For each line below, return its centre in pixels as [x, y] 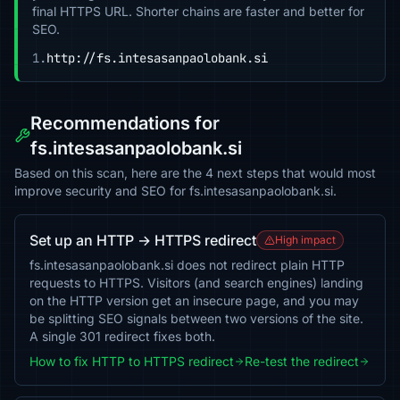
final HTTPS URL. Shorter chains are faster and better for [198, 11]
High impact [305, 240]
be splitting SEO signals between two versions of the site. [196, 318]
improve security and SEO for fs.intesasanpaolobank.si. [175, 191]
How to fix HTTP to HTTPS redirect [132, 361]
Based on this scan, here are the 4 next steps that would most [195, 173]
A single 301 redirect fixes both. [122, 336]
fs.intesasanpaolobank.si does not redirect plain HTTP [187, 265]
